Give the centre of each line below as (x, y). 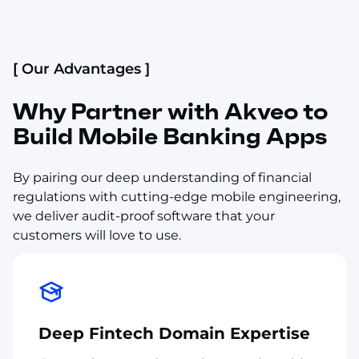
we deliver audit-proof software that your (144, 216)
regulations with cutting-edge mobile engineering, (177, 196)
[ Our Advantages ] (81, 69)
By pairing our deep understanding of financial (162, 177)
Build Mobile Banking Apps (170, 136)
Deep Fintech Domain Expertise (174, 333)
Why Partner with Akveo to (170, 111)
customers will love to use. (97, 235)
